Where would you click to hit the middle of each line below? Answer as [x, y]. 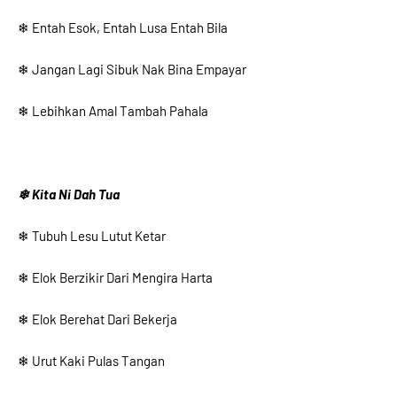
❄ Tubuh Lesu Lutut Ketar [92, 236]
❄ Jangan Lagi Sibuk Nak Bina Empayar [132, 69]
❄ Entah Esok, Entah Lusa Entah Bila [123, 27]
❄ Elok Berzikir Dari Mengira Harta [115, 277]
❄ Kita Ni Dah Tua [69, 194]
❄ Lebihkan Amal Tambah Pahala [113, 111]
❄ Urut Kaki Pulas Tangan [91, 361]
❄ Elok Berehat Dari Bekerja [97, 319]
